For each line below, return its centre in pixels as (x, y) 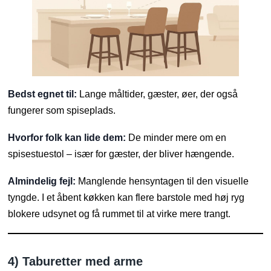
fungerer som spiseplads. (62, 111)
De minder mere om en (176, 138)
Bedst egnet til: (43, 94)
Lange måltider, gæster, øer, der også (158, 94)
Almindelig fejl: (42, 181)
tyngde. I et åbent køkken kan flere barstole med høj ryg (126, 198)
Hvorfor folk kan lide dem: (67, 138)
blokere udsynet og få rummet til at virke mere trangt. (119, 214)
